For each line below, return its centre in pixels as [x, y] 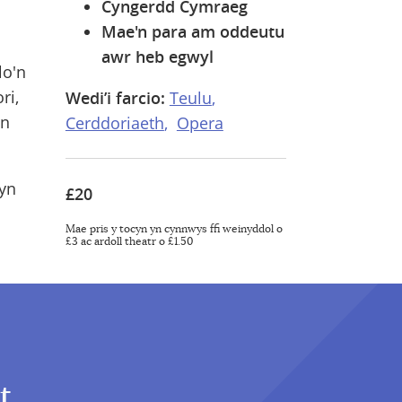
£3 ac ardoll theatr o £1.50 [129, 242]
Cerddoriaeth [114, 123]
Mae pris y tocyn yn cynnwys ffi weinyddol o [174, 229]
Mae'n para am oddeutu [192, 32]
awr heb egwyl [157, 57]
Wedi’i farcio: [115, 98]
